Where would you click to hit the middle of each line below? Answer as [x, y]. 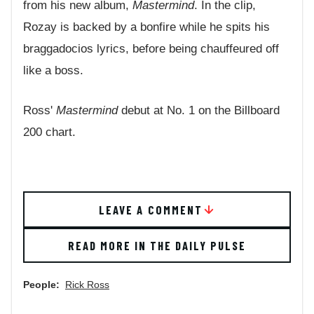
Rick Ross [87, 285]
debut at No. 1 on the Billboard [199, 110]
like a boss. [53, 71]
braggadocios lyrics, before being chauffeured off [151, 49]
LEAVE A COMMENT [151, 210]
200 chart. [49, 132]
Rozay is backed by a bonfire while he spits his [146, 27]
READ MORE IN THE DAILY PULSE [157, 246]
